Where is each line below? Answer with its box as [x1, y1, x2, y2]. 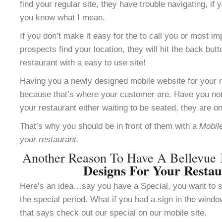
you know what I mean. [20, 12, 105, 22]
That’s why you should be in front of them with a [20, 121, 199, 131]
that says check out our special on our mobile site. [20, 208, 207, 218]
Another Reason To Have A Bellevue [22, 149, 221, 166]
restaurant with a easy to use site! [20, 57, 146, 67]
